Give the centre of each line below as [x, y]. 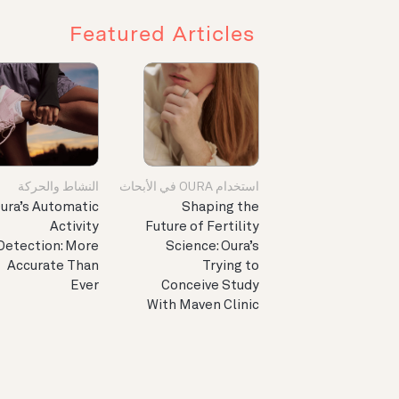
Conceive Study [210, 287]
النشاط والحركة [58, 187]
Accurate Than [53, 267]
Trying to [231, 267]
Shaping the [220, 208]
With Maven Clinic [203, 306]
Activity [74, 228]
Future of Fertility [202, 228]
